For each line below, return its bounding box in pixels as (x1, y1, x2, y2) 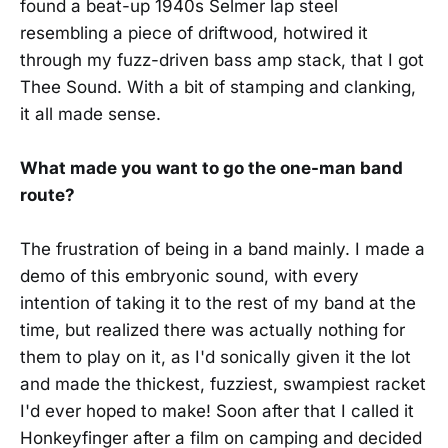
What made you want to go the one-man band (20, 158, 403, 179)
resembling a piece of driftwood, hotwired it (20, 23, 368, 44)
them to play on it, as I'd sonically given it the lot (20, 347, 411, 368)
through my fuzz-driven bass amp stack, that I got (20, 50, 424, 71)
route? (20, 185, 75, 206)
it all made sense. (20, 104, 161, 125)
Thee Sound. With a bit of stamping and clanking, (20, 77, 416, 98)
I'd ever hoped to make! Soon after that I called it (20, 401, 414, 422)
